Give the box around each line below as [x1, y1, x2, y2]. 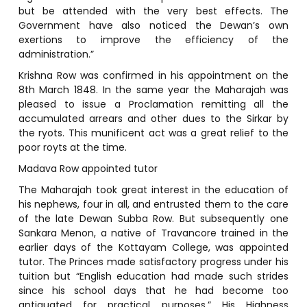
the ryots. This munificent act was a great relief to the [18, 125, 289, 140]
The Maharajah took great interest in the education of [18, 182, 289, 197]
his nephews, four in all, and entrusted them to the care [18, 197, 289, 211]
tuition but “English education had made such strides [18, 269, 289, 283]
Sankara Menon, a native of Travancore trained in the [18, 225, 289, 240]
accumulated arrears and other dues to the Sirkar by [18, 111, 289, 125]
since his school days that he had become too [18, 283, 289, 297]
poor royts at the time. [18, 140, 127, 154]
